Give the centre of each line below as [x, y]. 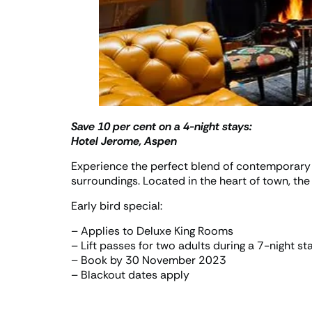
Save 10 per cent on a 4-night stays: [162, 127]
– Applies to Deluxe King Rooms [152, 231]
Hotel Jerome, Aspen [124, 141]
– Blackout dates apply [130, 275]
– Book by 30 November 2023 [149, 260]
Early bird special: [117, 206]
